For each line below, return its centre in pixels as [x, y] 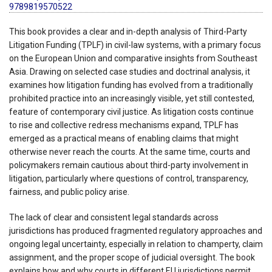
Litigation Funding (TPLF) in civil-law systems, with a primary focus [135, 45]
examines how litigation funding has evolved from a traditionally [131, 85]
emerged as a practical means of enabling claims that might [124, 138]
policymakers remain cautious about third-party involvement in [129, 165]
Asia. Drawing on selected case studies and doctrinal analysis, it [130, 71]
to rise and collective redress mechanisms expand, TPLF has [124, 125]
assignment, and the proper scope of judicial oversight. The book [132, 257]
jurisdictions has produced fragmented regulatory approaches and [136, 230]
